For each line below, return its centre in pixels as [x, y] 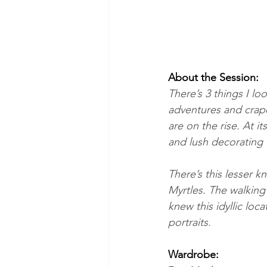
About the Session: [213, 77]
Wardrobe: [193, 254]
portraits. [190, 222]
